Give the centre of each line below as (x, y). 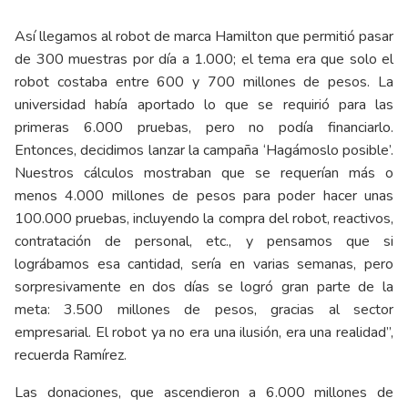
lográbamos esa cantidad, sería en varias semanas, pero (204, 265)
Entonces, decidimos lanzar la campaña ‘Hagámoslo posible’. (204, 151)
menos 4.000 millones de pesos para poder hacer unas (204, 196)
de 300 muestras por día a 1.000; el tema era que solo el (204, 60)
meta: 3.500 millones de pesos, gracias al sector (204, 310)
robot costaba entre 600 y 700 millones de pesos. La (204, 82)
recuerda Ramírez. (71, 356)
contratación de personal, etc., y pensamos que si (204, 242)
